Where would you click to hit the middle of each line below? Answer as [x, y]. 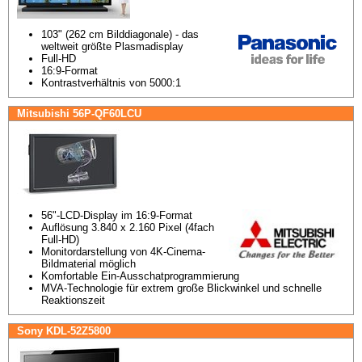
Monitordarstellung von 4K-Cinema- [123, 252]
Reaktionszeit [73, 300]
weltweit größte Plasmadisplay [112, 46]
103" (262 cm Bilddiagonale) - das [120, 34]
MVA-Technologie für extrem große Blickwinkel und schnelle [181, 288]
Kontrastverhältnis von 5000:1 [111, 83]
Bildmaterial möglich [88, 264]
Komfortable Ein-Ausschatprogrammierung [140, 276]
